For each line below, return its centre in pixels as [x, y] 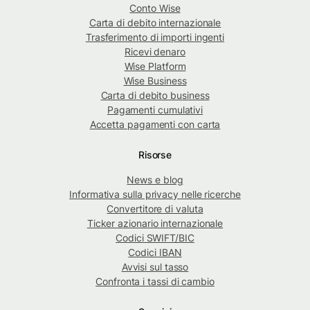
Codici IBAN [155, 253]
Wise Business [155, 81]
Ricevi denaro [155, 52]
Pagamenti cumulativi [155, 110]
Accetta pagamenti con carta [155, 125]
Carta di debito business [155, 95]
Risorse [155, 155]
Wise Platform [155, 66]
